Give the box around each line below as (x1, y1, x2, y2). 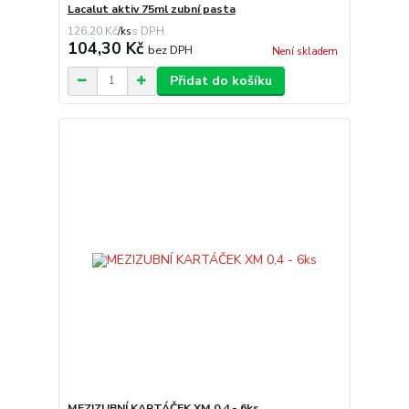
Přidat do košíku (169, 71, 272, 89)
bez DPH (147, 41, 193, 58)
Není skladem (271, 44, 338, 58)
